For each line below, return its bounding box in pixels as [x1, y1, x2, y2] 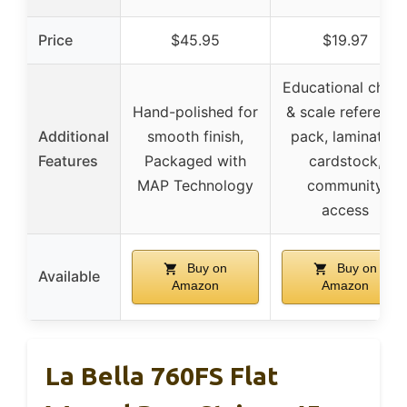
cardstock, [309, 151, 382, 170]
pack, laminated [291, 126, 400, 145]
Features [38, 151, 98, 170]
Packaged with [144, 151, 246, 170]
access [322, 200, 369, 219]
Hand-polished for [133, 102, 258, 121]
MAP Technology [137, 175, 253, 194]
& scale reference [285, 102, 405, 121]
